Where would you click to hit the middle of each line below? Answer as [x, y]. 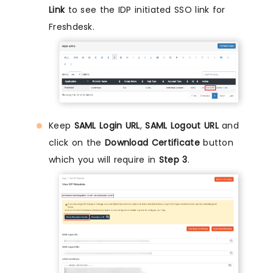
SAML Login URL [107, 126]
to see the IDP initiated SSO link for [145, 9]
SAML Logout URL [182, 126]
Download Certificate [152, 143]
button [217, 143]
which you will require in [104, 160]
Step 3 [173, 160]
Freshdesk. [72, 27]
